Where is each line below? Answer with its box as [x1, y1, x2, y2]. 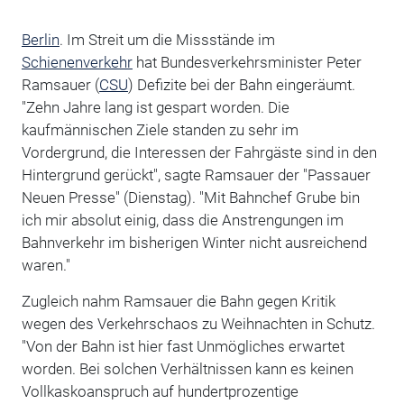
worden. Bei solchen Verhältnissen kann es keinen [21, 360, 353, 379]
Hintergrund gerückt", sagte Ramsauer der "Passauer [21, 166, 371, 185]
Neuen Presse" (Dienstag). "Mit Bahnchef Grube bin [21, 188, 360, 207]
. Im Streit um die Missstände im [59, 31, 275, 50]
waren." [21, 256, 70, 275]
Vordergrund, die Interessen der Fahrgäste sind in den [21, 143, 377, 162]
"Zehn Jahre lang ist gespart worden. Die [21, 98, 289, 117]
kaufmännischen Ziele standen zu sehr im [21, 121, 298, 140]
